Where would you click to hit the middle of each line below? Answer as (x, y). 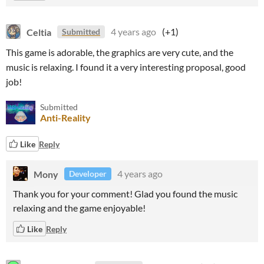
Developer (88, 174)
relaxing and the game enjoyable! (79, 208)
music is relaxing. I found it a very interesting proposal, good (126, 67)
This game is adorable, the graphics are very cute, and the (120, 52)
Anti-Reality (65, 118)
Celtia (39, 32)
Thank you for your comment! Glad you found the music (125, 194)
